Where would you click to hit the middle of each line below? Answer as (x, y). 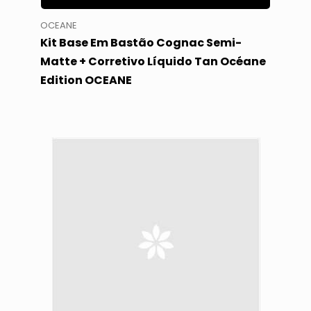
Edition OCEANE (86, 80)
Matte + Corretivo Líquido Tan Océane (153, 61)
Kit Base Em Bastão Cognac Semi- (141, 42)
